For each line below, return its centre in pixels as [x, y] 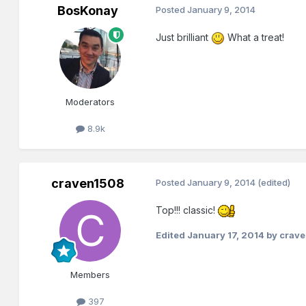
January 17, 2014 [226, 235]
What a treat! [255, 38]
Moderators [91, 102]
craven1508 [87, 184]
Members [91, 275]
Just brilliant [184, 38]
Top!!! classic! [187, 210]
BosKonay [87, 11]
